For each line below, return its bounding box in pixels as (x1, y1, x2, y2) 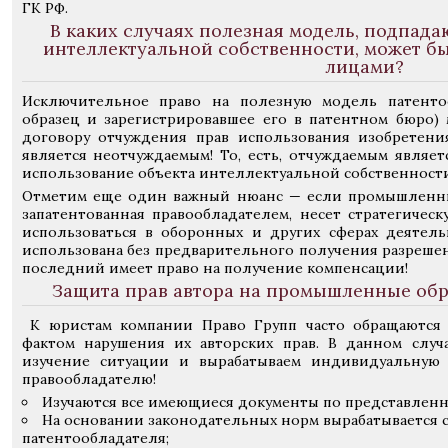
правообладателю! (21, 370, 156, 388)
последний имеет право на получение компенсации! (21, 259, 408, 277)
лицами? (324, 55, 404, 78)
